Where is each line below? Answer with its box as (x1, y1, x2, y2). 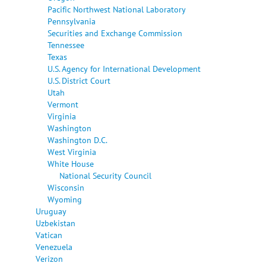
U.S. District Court (47, 75, 110, 87)
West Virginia (47, 146, 96, 158)
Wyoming (47, 194, 82, 205)
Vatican (36, 229, 62, 241)
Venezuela (36, 241, 72, 253)
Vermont (47, 99, 78, 110)
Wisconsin (47, 182, 84, 194)
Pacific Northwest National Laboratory (47, 4, 186, 15)
